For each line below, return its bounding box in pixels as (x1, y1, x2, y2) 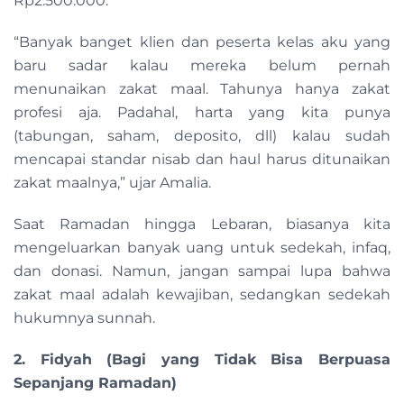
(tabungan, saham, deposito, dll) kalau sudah (14, 127, 390, 144)
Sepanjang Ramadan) (14, 374, 177, 391)
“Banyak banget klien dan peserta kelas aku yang (14, 33, 390, 50)
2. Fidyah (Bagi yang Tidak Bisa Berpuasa (14, 351, 390, 368)
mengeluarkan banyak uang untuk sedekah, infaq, (14, 239, 390, 256)
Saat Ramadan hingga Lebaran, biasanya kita (14, 216, 390, 233)
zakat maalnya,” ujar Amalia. (14, 174, 215, 191)
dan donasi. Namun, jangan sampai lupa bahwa (14, 262, 390, 280)
